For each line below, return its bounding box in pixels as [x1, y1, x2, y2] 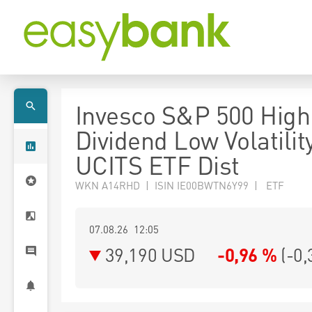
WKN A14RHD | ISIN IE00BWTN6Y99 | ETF [75, 178, 284, 192]
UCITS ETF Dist [75, 149, 240, 181]
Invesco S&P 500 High [75, 99, 311, 131]
